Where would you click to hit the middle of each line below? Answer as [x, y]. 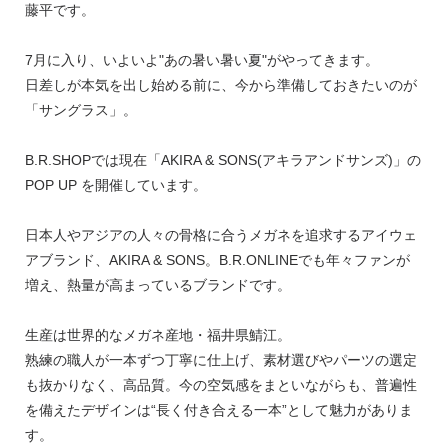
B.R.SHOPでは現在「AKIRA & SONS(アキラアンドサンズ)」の [222, 160]
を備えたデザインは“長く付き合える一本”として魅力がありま [218, 410]
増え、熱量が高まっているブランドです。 [157, 285]
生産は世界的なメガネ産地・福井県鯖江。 [157, 335]
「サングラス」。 [80, 110]
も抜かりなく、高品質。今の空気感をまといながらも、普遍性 [220, 385]
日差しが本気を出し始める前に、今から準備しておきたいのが [220, 85]
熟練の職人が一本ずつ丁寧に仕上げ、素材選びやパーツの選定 [220, 360]
